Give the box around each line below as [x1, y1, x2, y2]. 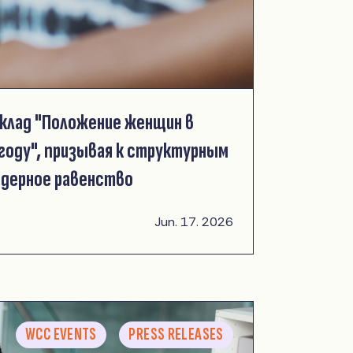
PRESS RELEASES [128, 325, 224, 345]
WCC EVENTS [25, 325, 97, 345]
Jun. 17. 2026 [154, 213, 234, 230]
